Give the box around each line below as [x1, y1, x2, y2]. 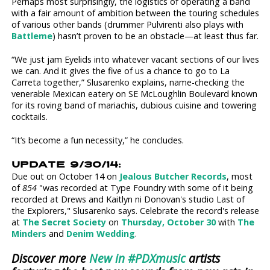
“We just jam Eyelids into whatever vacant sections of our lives [11, 54, 260, 66]
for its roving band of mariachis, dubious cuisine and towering [11, 99, 257, 111]
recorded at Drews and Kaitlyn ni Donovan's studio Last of [11, 193, 245, 205]
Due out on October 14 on [11, 170, 120, 182]
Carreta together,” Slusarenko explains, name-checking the [11, 77, 245, 89]
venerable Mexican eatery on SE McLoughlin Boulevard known [11, 88, 258, 100]
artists [186, 250, 221, 266]
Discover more [11, 250, 90, 266]
